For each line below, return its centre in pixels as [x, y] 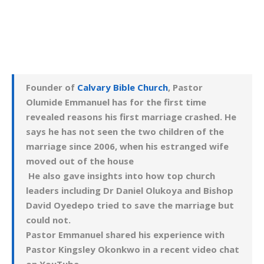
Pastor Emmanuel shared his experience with [125, 235]
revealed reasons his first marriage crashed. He [131, 117]
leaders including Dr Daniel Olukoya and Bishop [130, 190]
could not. [48, 220]
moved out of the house [81, 161]
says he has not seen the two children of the [125, 131]
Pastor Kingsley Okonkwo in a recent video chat [133, 249]
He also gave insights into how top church [122, 176]
